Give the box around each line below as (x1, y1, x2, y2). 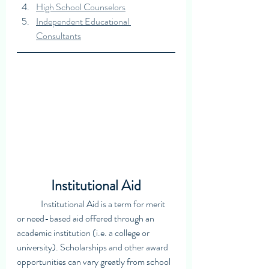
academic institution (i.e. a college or (17, 225, 151, 240)
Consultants (36, 29, 81, 43)
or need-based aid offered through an (17, 211, 156, 225)
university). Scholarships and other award (17, 240, 170, 254)
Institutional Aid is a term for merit (17, 196, 41, 211)
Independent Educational (36, 14, 131, 28)
